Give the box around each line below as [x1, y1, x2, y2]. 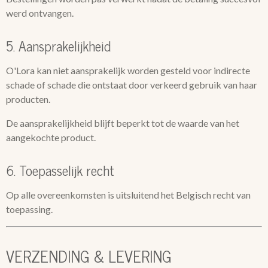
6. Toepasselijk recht [6, 159, 114, 181]
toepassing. [6, 203, 53, 215]
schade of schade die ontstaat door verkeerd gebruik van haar [6, 79, 257, 90]
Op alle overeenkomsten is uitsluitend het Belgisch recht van [6, 189, 251, 200]
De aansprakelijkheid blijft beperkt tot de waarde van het [6, 117, 239, 129]
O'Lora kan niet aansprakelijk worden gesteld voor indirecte [6, 65, 250, 76]
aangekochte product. [6, 132, 96, 143]
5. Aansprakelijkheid [6, 34, 111, 57]
